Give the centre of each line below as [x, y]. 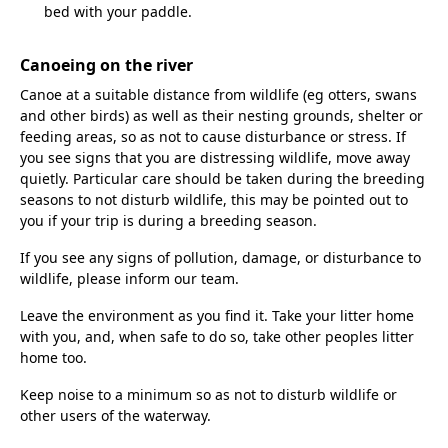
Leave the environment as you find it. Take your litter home [217, 316]
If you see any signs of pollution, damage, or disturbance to [220, 258]
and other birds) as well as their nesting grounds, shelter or [221, 116]
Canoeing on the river [106, 65]
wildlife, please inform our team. [129, 279]
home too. [53, 358]
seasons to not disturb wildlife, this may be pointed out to [214, 200]
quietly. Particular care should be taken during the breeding [222, 179]
